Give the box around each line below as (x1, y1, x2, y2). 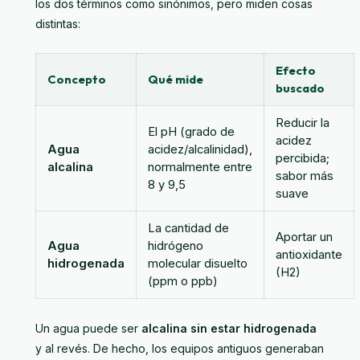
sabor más (276, 168, 333, 183)
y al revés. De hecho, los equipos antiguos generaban (35, 341, 324, 355)
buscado (276, 80, 325, 96)
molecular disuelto (148, 256, 247, 271)
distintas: (35, 16, 80, 31)
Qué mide (148, 71, 203, 87)
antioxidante (276, 247, 342, 262)
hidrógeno (148, 238, 203, 253)
